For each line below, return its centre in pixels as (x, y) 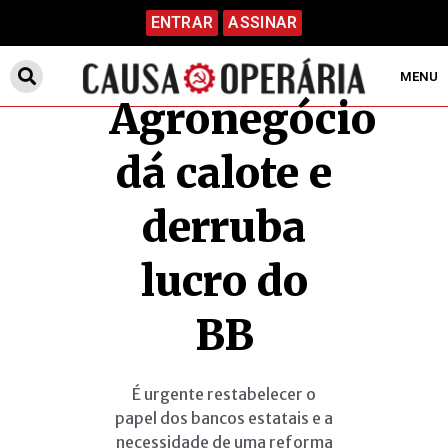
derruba (224, 227)
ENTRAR (182, 22)
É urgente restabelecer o (224, 394)
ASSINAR (263, 22)
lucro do (224, 281)
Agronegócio (243, 119)
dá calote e (224, 173)
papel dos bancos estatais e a (224, 418)
